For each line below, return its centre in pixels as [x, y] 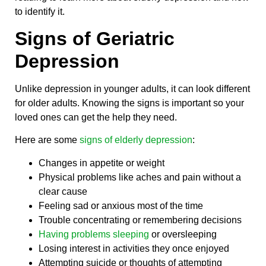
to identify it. [40, 11]
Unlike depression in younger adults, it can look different [132, 89]
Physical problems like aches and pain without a [140, 177]
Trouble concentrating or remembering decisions [140, 220]
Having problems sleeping [94, 234]
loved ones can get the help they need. [97, 118]
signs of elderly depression [136, 140]
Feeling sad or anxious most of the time [121, 205]
